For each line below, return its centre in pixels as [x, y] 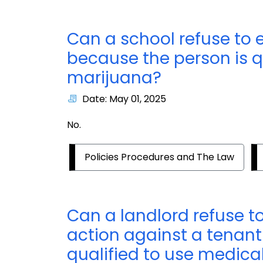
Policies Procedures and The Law [159, 157]
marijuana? [114, 77]
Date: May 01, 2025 [124, 99]
